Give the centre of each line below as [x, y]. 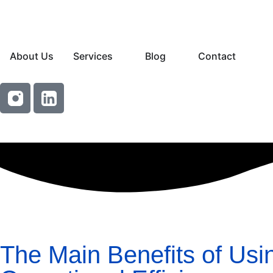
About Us [32, 56]
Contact [217, 56]
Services [93, 56]
